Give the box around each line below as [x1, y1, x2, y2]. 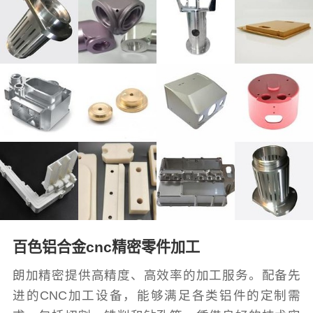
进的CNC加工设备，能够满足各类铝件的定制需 [12, 289, 301, 303]
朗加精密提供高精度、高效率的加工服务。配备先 [12, 268, 301, 283]
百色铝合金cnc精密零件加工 [12, 238, 200, 255]
